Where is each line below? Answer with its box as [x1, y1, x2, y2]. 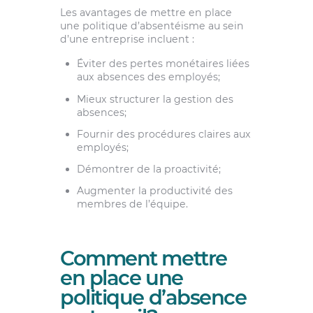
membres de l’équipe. [76, 198, 188, 211]
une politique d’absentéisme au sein [59, 20, 244, 33]
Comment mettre [59, 246, 227, 271]
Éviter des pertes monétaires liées [76, 57, 249, 71]
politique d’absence [59, 285, 247, 310]
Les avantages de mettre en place [59, 6, 232, 20]
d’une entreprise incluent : [59, 33, 194, 46]
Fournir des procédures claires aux [76, 127, 251, 140]
